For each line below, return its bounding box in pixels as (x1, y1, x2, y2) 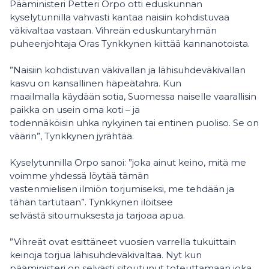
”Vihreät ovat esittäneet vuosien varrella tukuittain (10, 236, 236, 247)
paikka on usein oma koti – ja (10, 104, 140, 115)
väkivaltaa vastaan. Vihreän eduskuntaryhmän (10, 25, 217, 36)
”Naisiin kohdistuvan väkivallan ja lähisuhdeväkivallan (10, 64, 246, 76)
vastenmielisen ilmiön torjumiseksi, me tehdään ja (10, 183, 234, 195)
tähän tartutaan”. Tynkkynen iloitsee (10, 196, 173, 208)
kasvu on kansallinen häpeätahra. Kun (10, 77, 181, 89)
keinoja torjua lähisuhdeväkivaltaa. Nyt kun (10, 249, 202, 261)
